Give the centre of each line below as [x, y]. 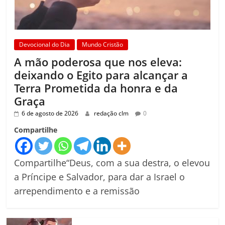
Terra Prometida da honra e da [96, 88]
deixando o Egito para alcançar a [101, 75]
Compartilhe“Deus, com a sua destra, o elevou [112, 162]
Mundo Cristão [103, 44]
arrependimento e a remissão [77, 191]
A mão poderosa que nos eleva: [98, 62]
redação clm [112, 113]
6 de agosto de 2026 [50, 113]
